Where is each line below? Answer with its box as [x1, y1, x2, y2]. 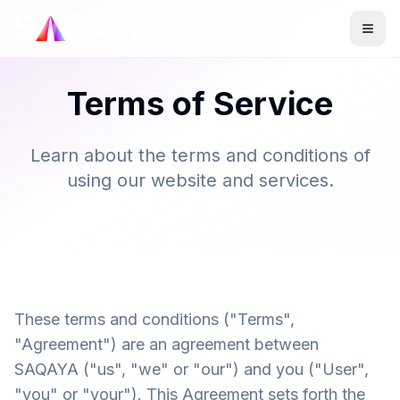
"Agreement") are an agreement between [14, 335, 319, 354]
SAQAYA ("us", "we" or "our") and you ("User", [14, 360, 369, 379]
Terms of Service [67, 84, 333, 123]
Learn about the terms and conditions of [29, 145, 371, 166]
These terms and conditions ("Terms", [14, 310, 295, 329]
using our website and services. [66, 170, 334, 191]
